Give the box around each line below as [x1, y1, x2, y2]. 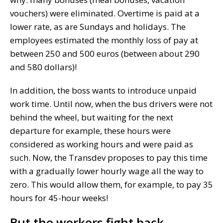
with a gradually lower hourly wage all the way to [10, 165, 204, 177]
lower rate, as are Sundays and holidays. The [10, 20, 186, 32]
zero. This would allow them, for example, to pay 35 [10, 178, 213, 190]
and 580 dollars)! [10, 61, 77, 73]
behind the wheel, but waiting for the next [10, 111, 173, 123]
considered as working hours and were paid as [10, 138, 193, 150]
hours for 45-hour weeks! [10, 192, 108, 204]
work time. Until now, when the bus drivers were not [10, 98, 213, 110]
